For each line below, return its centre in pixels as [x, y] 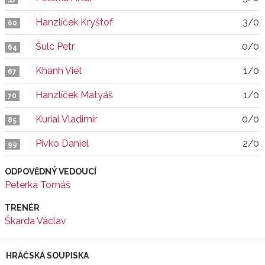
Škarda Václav [35, 221]
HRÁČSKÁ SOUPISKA [47, 256]
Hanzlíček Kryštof [74, 22]
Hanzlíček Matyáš [74, 95]
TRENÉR [22, 208]
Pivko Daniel [62, 143]
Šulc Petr [55, 46]
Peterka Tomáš [38, 185]
